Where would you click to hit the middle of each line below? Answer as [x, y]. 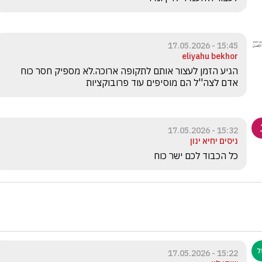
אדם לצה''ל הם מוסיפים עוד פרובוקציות [161, 82]
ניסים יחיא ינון [214, 141]
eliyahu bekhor [210, 56]
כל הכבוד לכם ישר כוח [196, 155]
